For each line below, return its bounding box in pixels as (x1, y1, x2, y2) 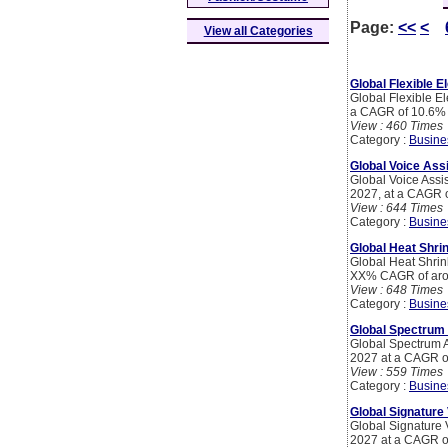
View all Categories (203, 24, 313, 39)
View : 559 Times (350, 365, 443, 380)
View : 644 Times (350, 201, 443, 216)
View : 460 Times (350, 119, 443, 134)
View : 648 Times (350, 283, 443, 298)
